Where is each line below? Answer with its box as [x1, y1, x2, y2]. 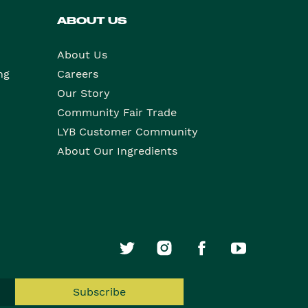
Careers [57, 67, 98, 81]
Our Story [57, 87, 110, 100]
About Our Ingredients [57, 144, 177, 158]
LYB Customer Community [57, 125, 198, 139]
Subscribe [72, 285, 126, 299]
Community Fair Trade [57, 106, 177, 120]
